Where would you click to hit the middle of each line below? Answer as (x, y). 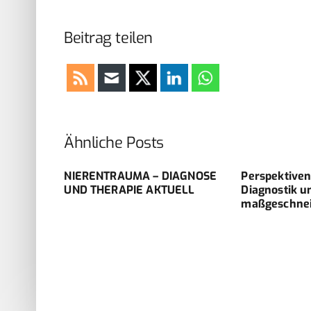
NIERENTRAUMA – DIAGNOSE (141, 176)
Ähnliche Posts (114, 142)
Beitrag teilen (108, 37)
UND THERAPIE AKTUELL (129, 190)
